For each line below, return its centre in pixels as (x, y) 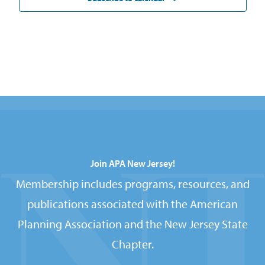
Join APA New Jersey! (132, 164)
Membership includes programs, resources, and (132, 184)
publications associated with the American (132, 204)
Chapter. (132, 244)
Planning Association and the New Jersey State (132, 224)
